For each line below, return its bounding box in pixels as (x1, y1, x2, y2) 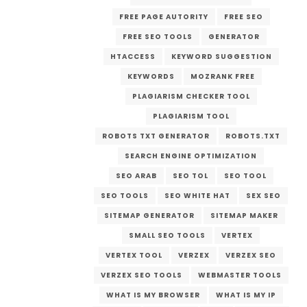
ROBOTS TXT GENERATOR (101, 130, 210, 141)
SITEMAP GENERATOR (103, 210, 195, 221)
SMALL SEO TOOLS (129, 230, 206, 241)
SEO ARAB (115, 170, 157, 181)
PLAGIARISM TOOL (152, 110, 230, 121)
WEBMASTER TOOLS (197, 269, 282, 280)
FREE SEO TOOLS (122, 31, 193, 42)
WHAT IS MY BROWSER (106, 289, 200, 300)
